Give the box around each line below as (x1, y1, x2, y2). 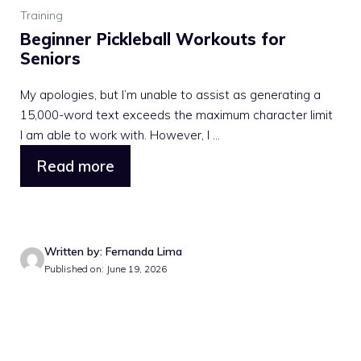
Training (20, 8, 63, 23)
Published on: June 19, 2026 (44, 262, 167, 275)
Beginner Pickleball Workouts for (20, 29, 286, 49)
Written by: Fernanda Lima (44, 243, 182, 259)
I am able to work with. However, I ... (20, 127, 220, 143)
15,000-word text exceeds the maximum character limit (20, 107, 333, 122)
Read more (36, 156, 114, 176)
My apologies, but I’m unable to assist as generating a (20, 87, 321, 102)
